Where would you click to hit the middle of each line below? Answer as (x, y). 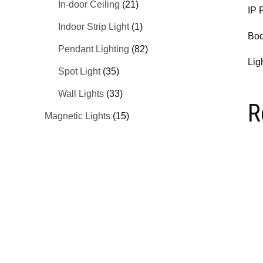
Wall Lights (81, 93)
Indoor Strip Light (93, 26)
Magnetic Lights (78, 116)
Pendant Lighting (93, 49)
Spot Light (79, 71)
